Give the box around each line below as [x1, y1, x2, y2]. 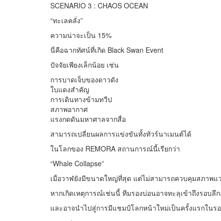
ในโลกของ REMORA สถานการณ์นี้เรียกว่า [50, 144, 180, 154]
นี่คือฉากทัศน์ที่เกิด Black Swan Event [50, 45, 163, 55]
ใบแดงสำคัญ [50, 84, 89, 95]
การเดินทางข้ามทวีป [50, 94, 112, 105]
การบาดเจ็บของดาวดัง [50, 74, 118, 85]
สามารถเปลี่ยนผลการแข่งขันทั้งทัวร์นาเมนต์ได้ [50, 129, 191, 139]
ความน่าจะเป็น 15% [50, 30, 111, 40]
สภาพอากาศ [50, 104, 88, 114]
